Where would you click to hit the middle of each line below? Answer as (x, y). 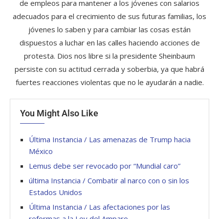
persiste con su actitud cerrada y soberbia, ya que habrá (109, 69)
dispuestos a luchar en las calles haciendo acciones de (109, 42)
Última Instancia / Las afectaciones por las (99, 207)
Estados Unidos (55, 192)
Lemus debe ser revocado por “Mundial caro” (105, 165)
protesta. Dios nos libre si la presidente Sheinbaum (109, 55)
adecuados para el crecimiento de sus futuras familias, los (109, 16)
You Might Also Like (59, 113)
